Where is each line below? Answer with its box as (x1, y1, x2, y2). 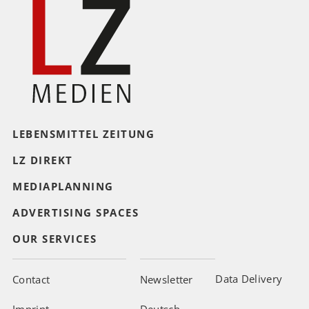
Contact (12, 272, 50, 287)
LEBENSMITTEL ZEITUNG (12, 127, 154, 141)
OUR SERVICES (12, 232, 97, 246)
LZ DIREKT (12, 153, 73, 168)
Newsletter (139, 272, 193, 287)
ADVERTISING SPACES (12, 206, 139, 220)
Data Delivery (215, 272, 283, 286)
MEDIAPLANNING (12, 179, 114, 194)
